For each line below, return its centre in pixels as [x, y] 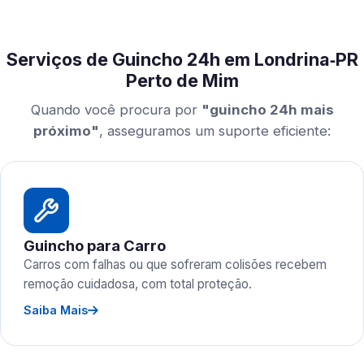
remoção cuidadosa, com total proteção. [138, 284]
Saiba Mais [56, 310]
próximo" [66, 131]
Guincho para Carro [95, 245]
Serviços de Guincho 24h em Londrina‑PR [182, 59]
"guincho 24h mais [267, 110]
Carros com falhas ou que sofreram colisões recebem [175, 264]
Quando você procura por [116, 110]
